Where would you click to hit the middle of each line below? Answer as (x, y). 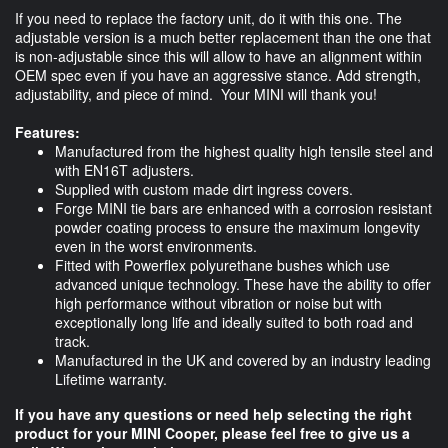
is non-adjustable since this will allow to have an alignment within (218, 55)
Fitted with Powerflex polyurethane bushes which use (222, 264)
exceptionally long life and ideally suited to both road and (234, 321)
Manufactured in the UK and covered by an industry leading (243, 359)
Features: (47, 131)
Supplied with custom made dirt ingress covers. (204, 188)
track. (72, 340)
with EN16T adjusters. (124, 169)
